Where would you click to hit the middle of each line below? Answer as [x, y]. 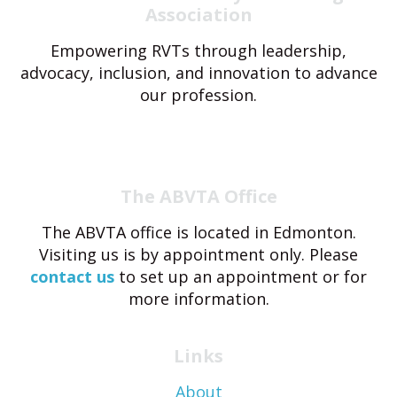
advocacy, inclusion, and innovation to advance [198, 72]
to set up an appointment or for [241, 276]
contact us [72, 276]
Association [198, 14]
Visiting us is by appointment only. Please [198, 254]
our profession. [198, 94]
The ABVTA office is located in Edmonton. [198, 232]
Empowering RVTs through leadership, [198, 50]
